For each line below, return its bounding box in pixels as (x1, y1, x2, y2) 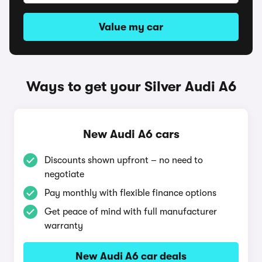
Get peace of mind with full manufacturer (44, 206, 217, 217)
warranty (44, 220, 83, 231)
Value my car (99, 21, 163, 33)
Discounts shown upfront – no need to (44, 155, 203, 166)
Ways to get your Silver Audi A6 (26, 78, 236, 95)
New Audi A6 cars (82, 127, 180, 141)
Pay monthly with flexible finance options (44, 188, 216, 198)
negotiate (44, 169, 84, 180)
